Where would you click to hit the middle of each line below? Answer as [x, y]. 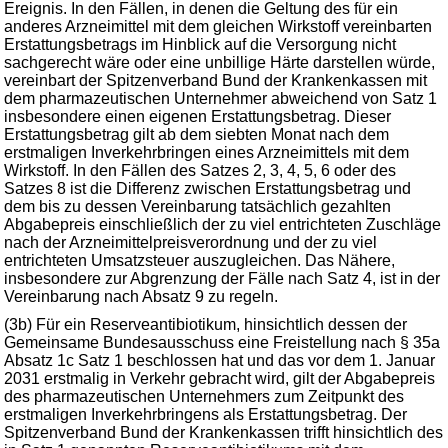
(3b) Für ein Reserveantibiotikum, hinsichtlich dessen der [205, 324]
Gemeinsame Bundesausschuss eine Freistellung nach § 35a [222, 342]
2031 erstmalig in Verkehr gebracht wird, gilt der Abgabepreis [219, 378]
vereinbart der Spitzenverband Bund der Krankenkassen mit [215, 80]
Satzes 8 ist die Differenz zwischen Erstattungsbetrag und [207, 188]
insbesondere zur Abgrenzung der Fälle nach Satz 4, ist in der [222, 278]
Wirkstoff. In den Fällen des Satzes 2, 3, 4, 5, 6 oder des [200, 170]
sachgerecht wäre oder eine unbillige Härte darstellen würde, [219, 62]
